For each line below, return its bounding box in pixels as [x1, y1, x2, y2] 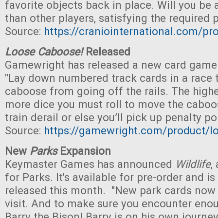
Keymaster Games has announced [5, 158, 175, 170]
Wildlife [175, 158, 211, 170]
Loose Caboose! [5, 45, 83, 58]
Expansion [57, 145, 111, 157]
